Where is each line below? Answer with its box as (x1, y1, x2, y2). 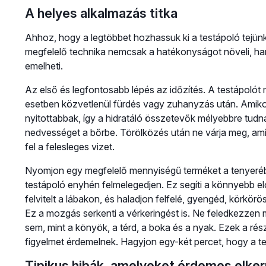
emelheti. (24, 60, 63, 72)
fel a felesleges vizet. (24, 141, 115, 153)
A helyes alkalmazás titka (24, 5, 178, 21)
